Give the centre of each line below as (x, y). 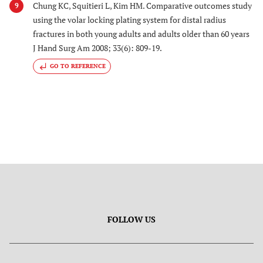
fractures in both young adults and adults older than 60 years (141, 33)
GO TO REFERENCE (78, 66)
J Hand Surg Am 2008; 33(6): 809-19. (97, 48)
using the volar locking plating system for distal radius (129, 19)
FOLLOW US (131, 219)
